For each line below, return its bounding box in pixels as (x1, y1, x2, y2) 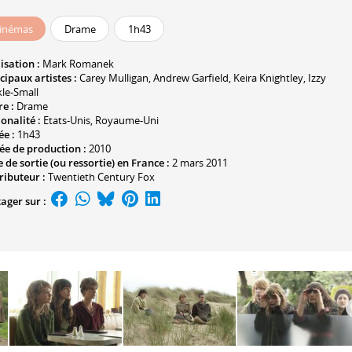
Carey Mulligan (79, 70, 148, 85)
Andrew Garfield (153, 70, 229, 85)
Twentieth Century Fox (48, 169, 155, 184)
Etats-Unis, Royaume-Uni (43, 112, 159, 127)
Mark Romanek (42, 56, 114, 71)
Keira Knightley (233, 70, 303, 85)
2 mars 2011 (172, 155, 228, 170)
